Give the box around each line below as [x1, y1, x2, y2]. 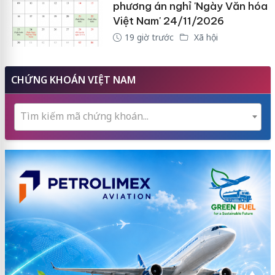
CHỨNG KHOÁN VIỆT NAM [10, 72, 136, 87]
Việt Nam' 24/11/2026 [112, 14, 224, 28]
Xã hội [191, 31, 218, 44]
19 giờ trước [124, 31, 174, 44]
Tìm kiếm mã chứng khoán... [20, 109, 149, 123]
